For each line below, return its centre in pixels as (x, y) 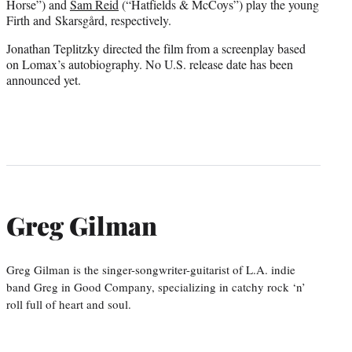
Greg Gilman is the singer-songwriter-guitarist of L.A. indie (151, 269)
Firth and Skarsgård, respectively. (89, 20)
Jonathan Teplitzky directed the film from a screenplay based (156, 48)
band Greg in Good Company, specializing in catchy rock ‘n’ (156, 286)
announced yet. (44, 79)
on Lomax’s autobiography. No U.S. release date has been (150, 64)
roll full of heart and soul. (69, 304)
